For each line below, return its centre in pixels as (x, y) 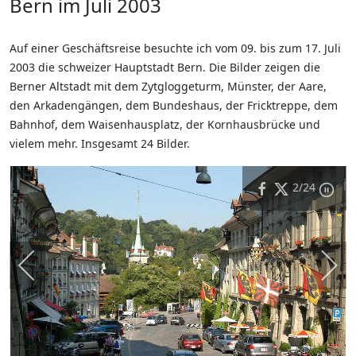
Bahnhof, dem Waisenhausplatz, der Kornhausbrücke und (165, 125)
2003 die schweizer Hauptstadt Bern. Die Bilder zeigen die (165, 68)
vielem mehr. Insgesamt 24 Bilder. (100, 144)
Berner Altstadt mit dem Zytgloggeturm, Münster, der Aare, (168, 87)
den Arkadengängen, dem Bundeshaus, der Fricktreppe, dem (174, 106)
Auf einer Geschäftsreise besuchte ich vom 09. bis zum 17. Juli (175, 48)
